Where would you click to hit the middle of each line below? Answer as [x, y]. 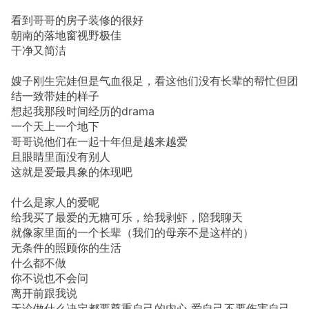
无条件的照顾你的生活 [66, 247]
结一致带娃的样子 [55, 96]
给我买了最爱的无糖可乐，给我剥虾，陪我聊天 [127, 217]
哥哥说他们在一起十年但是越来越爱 [99, 141]
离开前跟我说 [44, 293]
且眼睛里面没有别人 [61, 156]
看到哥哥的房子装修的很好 [77, 20]
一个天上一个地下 [55, 126]
